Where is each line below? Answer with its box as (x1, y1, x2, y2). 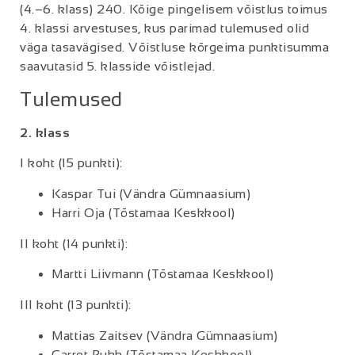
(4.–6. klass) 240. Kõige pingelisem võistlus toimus (20, 2, 328, 16)
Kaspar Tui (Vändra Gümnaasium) (52, 186, 250, 200)
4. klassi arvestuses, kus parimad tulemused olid (20, 21, 309, 35)
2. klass (20, 126, 70, 140)
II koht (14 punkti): (20, 236, 128, 250)
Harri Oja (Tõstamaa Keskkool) (52, 205, 235, 219)
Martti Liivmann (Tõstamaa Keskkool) (52, 267, 274, 281)
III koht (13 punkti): (20, 298, 132, 312)
